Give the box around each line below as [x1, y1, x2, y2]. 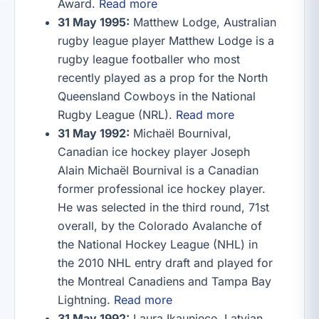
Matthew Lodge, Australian [130, 15, 276, 29]
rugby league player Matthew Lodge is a [58, 33, 274, 48]
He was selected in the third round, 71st [58, 200, 269, 214]
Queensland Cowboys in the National [58, 89, 256, 103]
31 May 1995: [58, 15, 130, 29]
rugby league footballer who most [58, 52, 240, 66]
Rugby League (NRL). [58, 108, 176, 122]
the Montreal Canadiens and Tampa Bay [58, 274, 271, 288]
